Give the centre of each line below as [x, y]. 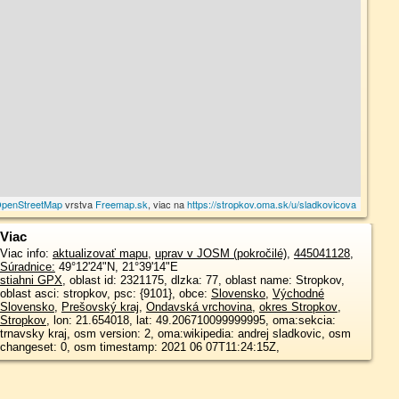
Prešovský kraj [100, 307]
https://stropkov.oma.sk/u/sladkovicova [272, 204]
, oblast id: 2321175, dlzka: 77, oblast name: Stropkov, [91, 280]
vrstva [79, 204]
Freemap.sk [122, 204]
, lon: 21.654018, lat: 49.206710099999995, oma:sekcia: [191, 320]
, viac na [168, 204]
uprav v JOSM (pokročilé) [220, 253]
